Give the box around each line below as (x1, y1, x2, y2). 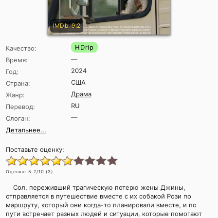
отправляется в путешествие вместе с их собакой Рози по (6, 192, 191, 200)
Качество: (6, 44, 36, 53)
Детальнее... (6, 126, 46, 134)
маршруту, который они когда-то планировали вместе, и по (6, 201, 197, 209)
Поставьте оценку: (6, 145, 64, 154)
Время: (6, 56, 28, 64)
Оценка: (6, 169, 28, 175)
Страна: (6, 79, 30, 88)
